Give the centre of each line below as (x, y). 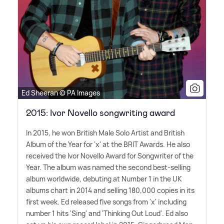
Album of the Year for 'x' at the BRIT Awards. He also (108, 144)
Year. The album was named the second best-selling (108, 167)
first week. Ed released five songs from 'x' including (106, 202)
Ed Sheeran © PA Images (61, 93)
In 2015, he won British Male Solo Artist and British (105, 133)
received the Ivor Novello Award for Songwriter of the (110, 156)
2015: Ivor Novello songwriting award (100, 113)
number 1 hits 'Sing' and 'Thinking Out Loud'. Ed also (107, 213)
